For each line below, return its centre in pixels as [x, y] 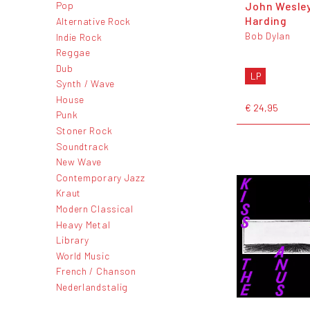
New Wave [79, 162]
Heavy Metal [83, 224]
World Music [83, 255]
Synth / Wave [85, 84]
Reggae [73, 53]
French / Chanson [96, 271]
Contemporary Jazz [100, 177]
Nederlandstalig [92, 287]
